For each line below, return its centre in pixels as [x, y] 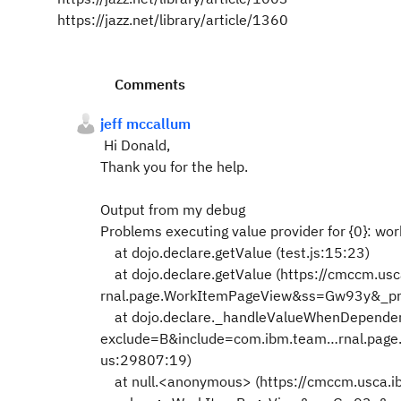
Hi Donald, [135, 145]
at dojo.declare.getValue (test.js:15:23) [235, 252]
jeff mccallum [145, 124]
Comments [150, 84]
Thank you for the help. [174, 166]
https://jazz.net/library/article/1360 [173, 20]
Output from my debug [173, 209]
